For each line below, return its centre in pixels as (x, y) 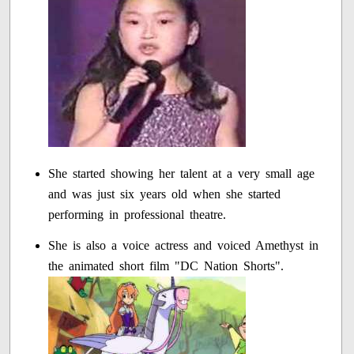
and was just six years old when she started (165, 194)
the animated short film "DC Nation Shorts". (166, 265)
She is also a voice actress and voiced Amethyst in (184, 245)
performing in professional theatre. (137, 214)
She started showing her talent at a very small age (182, 173)
